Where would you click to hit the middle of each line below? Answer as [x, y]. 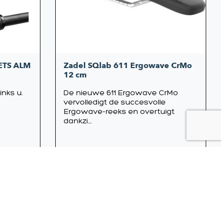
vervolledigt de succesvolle [114, 102]
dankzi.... [77, 120]
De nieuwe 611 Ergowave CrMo [121, 92]
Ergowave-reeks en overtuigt [119, 111]
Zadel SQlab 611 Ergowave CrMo [128, 65]
